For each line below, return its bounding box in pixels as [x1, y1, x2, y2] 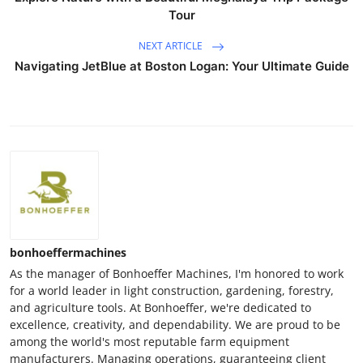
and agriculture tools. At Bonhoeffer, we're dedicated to [10, 299, 311, 315]
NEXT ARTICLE [139, 38, 205, 53]
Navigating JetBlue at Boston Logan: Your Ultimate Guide [14, 58, 349, 74]
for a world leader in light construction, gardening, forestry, [10, 282, 334, 298]
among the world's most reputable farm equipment [10, 333, 289, 349]
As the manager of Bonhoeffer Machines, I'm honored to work [10, 265, 344, 281]
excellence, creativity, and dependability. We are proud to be [10, 316, 340, 332]
